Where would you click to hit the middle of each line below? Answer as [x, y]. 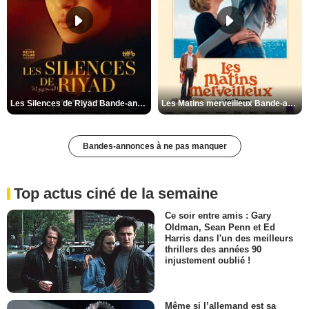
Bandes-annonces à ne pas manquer [154, 147]
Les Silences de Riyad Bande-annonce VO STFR [141, 104]
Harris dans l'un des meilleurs [229, 238]
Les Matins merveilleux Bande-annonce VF [292, 104]
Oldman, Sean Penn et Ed [220, 227]
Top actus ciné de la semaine [116, 194]
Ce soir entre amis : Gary [218, 216]
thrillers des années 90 [213, 249]
